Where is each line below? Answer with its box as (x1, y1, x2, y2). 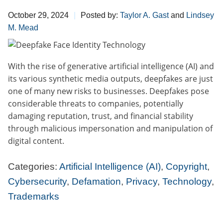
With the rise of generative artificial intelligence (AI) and (8, 60, 214, 72)
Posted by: (81, 10, 120, 19)
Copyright (166, 161, 207, 172)
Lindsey (186, 10, 214, 19)
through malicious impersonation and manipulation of (8, 122, 213, 134)
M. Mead (8, 23, 38, 32)
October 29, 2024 (8, 10, 69, 19)
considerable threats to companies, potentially (8, 98, 183, 109)
